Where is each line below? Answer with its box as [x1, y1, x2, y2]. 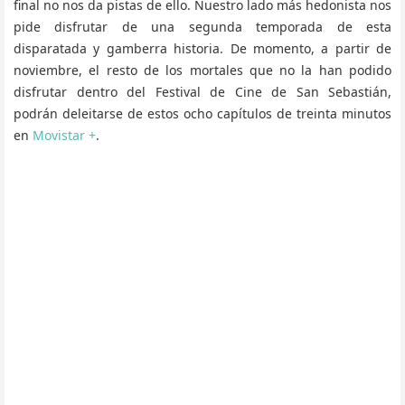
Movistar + [33, 127, 96, 144]
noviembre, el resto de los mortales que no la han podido [14, 61, 391, 79]
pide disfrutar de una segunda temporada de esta [14, 18, 391, 35]
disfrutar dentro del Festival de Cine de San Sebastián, [14, 83, 391, 100]
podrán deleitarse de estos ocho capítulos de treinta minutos [14, 105, 391, 122]
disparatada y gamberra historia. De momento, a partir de [14, 40, 391, 57]
